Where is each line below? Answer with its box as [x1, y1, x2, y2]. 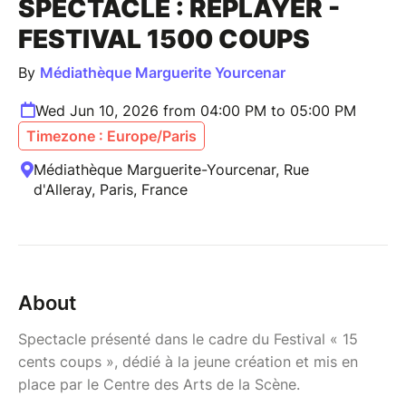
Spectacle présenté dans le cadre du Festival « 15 [18, 329, 358, 348]
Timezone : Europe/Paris [26, 126, 197, 145]
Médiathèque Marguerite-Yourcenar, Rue [34, 159, 309, 179]
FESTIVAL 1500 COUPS [18, 23, 310, 54]
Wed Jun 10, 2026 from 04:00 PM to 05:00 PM [35, 101, 356, 120]
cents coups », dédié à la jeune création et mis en [18, 352, 358, 371]
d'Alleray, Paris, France [34, 179, 188, 198]
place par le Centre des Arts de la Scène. [18, 374, 300, 393]
